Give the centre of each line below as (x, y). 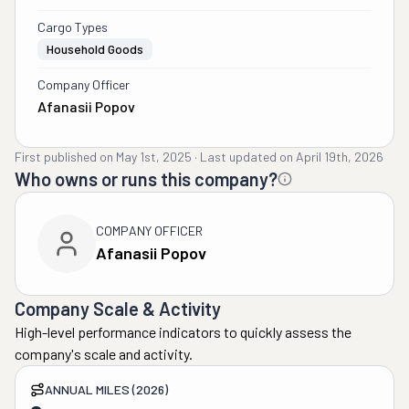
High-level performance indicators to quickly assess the (183, 332)
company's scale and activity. (104, 354)
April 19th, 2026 (340, 157)
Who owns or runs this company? (146, 179)
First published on (64, 157)
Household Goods (95, 49)
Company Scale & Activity (118, 309)
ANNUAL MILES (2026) (106, 389)
